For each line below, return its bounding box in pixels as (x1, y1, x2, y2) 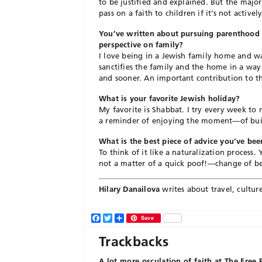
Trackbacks (99, 233, 169, 250)
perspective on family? (99, 40, 184, 49)
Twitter (112, 212, 140, 223)
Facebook (101, 212, 139, 223)
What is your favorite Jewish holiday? (99, 94, 240, 103)
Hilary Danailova (99, 184, 160, 194)
